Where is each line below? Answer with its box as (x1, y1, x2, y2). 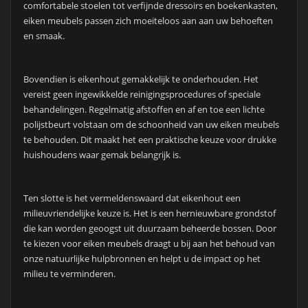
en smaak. (23, 30, 65, 43)
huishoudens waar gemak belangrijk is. (23, 148, 181, 162)
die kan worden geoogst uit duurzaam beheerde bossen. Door (23, 221, 276, 234)
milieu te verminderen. (23, 267, 115, 280)
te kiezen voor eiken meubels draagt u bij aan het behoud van (23, 236, 275, 250)
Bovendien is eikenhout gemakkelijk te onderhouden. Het (23, 73, 258, 86)
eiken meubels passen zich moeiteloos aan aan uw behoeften (23, 14, 273, 27)
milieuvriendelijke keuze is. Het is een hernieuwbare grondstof (23, 206, 276, 219)
